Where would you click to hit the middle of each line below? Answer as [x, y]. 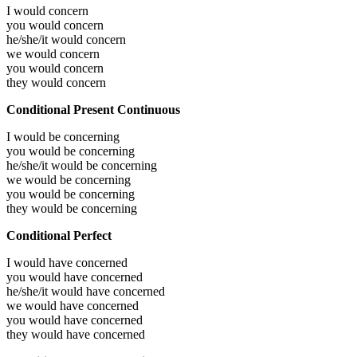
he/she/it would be [54, 165]
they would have [50, 334]
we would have [47, 305]
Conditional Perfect [59, 235]
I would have [41, 262]
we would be [41, 179]
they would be [44, 208]
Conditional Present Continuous [93, 109]
